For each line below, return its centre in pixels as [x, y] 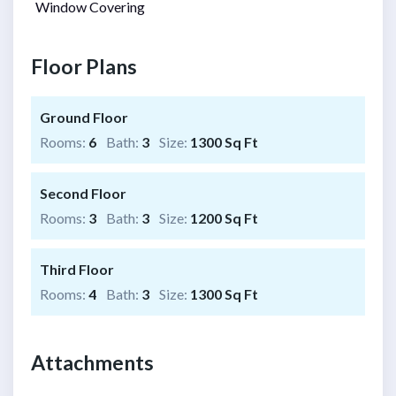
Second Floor [83, 194]
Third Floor [77, 270]
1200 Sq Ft [224, 218]
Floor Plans [84, 67]
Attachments [92, 363]
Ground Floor [84, 118]
